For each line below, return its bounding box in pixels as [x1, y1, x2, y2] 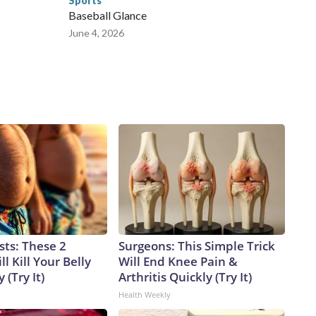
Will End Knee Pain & [119, 253, 238, 270]
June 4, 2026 [68, 27, 124, 39]
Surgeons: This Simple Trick [119, 238, 275, 255]
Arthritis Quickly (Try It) [119, 269, 252, 286]
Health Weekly [119, 289, 171, 300]
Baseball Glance [68, 8, 147, 23]
